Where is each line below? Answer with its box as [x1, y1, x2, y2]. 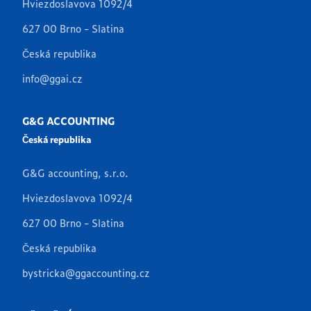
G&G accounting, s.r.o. [22, 165, 128, 180]
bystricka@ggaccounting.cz [22, 265, 150, 280]
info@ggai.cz [22, 71, 83, 86]
